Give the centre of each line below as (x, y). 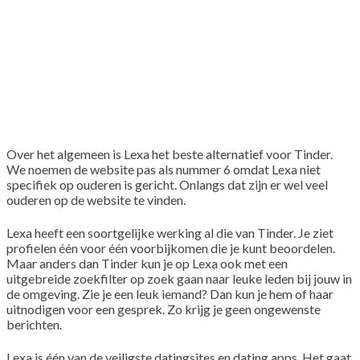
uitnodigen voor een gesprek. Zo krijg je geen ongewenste (164, 309)
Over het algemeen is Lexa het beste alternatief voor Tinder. (170, 153)
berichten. (34, 324)
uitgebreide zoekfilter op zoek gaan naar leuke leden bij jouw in (179, 278)
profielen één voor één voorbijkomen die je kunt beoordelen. (171, 247)
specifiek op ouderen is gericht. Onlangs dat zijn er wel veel (167, 184)
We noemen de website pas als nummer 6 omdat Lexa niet (164, 169)
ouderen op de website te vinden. (96, 199)
